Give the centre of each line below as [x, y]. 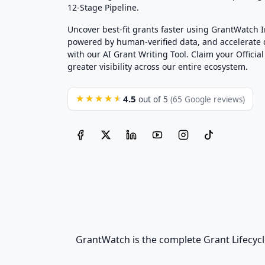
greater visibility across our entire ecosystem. [158, 67]
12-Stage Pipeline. [103, 7]
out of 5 [153, 99]
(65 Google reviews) [208, 99]
